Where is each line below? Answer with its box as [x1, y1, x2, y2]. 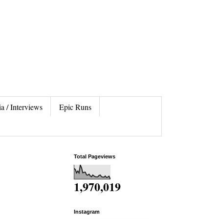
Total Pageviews [74, 153, 115, 160]
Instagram [74, 209, 100, 215]
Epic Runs [59, 101, 91, 112]
